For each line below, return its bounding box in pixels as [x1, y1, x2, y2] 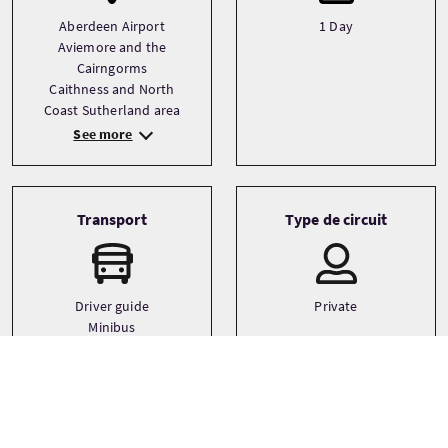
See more [73, 125, 133, 143]
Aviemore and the [57, 38, 167, 56]
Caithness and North [49, 80, 175, 98]
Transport [77, 209, 147, 229]
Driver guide [75, 297, 149, 315]
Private [314, 297, 358, 315]
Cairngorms [76, 59, 148, 77]
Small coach [75, 339, 149, 357]
